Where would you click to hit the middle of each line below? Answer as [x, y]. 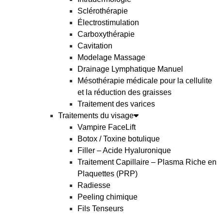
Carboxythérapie [106, 34]
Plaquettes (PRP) [108, 174]
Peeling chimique [108, 197]
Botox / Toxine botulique [119, 139]
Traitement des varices [116, 104]
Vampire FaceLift [107, 127]
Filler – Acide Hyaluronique [124, 150]
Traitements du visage [96, 116]
